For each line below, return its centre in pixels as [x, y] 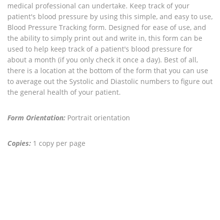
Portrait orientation [98, 118]
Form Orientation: [36, 118]
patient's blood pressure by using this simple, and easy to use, [110, 16]
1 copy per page [58, 143]
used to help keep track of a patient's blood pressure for [100, 49]
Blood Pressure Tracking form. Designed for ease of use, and [107, 27]
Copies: [19, 143]
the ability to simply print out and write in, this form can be [105, 38]
